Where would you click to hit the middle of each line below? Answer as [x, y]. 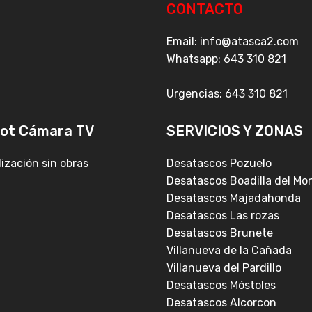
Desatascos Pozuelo [219, 164]
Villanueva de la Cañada [229, 251]
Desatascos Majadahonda [234, 198]
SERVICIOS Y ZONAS [235, 131]
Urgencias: [196, 94]
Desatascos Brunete [220, 233]
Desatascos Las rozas [223, 216]
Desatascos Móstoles [221, 286]
